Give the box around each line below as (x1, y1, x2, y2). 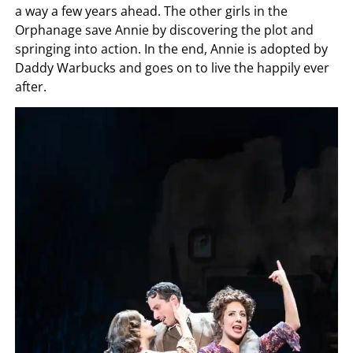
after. (15, 77, 47, 95)
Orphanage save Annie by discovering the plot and (15, 20, 314, 39)
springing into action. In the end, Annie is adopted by (15, 39, 329, 58)
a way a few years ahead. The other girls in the (15, 2, 288, 20)
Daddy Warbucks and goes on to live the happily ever (15, 58, 330, 76)
